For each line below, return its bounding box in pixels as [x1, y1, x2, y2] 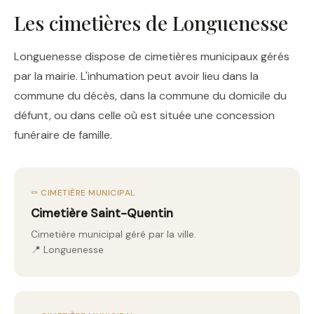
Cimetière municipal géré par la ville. [31, 228, 196, 240]
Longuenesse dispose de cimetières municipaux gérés [14, 49, 289, 64]
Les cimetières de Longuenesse [14, 10, 288, 36]
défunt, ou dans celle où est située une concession [14, 108, 275, 123]
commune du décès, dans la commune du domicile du [14, 88, 287, 103]
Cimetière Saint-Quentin [31, 205, 173, 221]
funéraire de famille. [14, 128, 112, 142]
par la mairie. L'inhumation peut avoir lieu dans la [14, 69, 259, 83]
